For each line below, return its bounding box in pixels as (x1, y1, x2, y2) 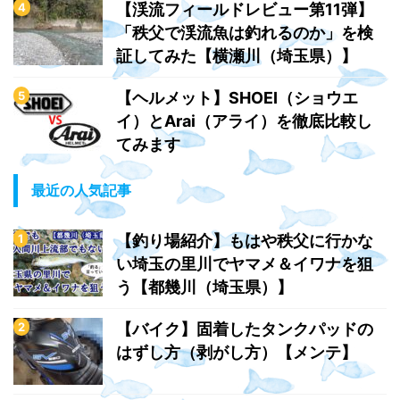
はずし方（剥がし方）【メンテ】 (116, 342, 357, 362)
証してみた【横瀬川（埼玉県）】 (116, 46, 357, 65)
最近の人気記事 (31, 180, 131, 199)
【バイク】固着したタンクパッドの (116, 319, 373, 338)
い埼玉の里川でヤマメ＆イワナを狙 (116, 254, 373, 273)
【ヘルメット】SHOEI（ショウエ (116, 87, 358, 107)
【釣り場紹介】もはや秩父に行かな (116, 230, 373, 250)
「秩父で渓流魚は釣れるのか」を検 (116, 22, 373, 42)
